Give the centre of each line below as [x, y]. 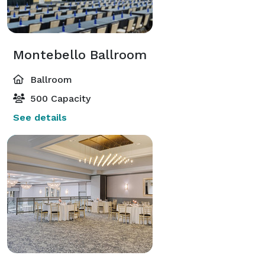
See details [40, 117]
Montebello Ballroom [80, 54]
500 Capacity [59, 98]
